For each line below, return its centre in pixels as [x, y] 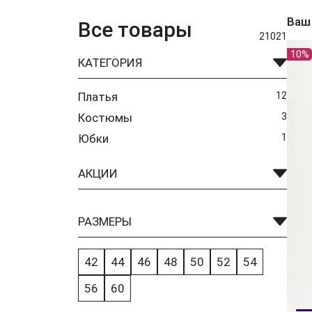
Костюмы [105, 118]
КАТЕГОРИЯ [110, 63]
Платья [98, 97]
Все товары [135, 30]
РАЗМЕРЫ [105, 221]
